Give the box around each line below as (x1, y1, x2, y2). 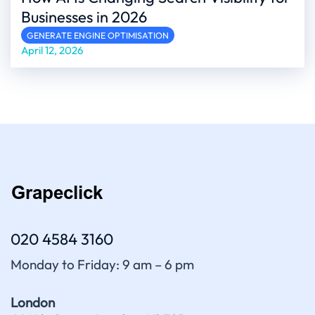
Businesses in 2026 (21, 7, 147, 27)
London (11, 294, 55, 311)
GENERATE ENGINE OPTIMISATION (27, 30, 169, 41)
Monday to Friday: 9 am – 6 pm (11, 256, 194, 274)
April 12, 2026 (21, 44, 83, 58)
